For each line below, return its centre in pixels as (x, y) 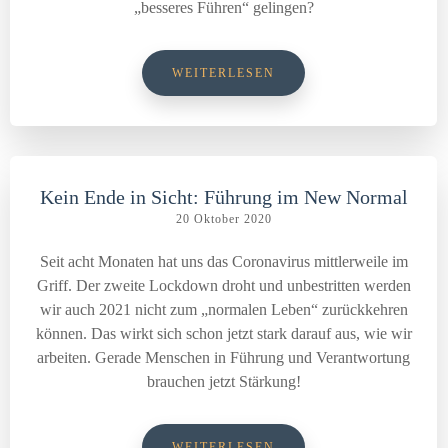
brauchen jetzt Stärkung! (223, 381)
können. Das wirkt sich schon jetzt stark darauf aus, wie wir (223, 333)
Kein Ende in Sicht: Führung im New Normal (223, 197)
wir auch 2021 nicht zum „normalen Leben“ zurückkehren (223, 309)
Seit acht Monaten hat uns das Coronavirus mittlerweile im (223, 261)
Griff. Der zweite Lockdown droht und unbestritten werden (223, 285)
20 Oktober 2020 (223, 219)
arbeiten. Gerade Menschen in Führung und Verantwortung (223, 357)
